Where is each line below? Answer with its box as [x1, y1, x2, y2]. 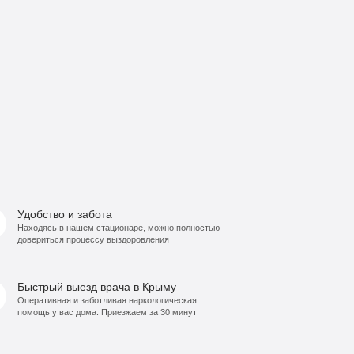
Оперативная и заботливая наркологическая [17, 296, 198, 306]
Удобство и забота [17, 208, 113, 221]
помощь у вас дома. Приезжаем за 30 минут [17, 307, 198, 318]
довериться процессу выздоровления [17, 235, 170, 245]
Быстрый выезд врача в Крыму [17, 281, 177, 294]
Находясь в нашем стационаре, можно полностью [17, 223, 220, 233]
